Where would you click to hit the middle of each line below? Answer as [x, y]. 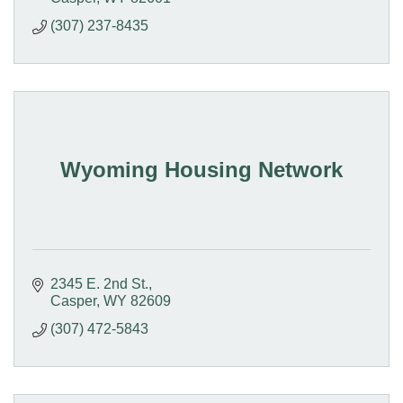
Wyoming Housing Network [201, 169]
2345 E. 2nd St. [99, 283]
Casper [73, 300]
